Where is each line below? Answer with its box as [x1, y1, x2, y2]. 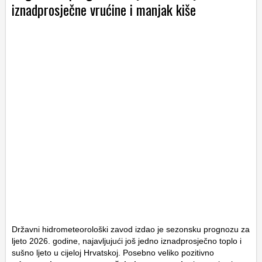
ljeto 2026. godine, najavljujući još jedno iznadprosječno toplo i [12, 236, 242, 246]
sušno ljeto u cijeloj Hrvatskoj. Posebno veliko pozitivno [12, 248, 214, 258]
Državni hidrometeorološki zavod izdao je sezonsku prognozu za [12, 225, 250, 235]
